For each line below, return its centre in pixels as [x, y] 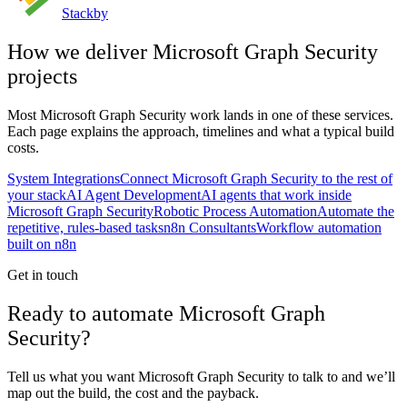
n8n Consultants [210, 228]
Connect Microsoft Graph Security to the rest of [256, 179]
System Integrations [64, 179]
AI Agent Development [134, 195]
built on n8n [42, 244]
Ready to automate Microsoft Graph [166, 314]
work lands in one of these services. [290, 115]
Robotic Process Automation [235, 212]
